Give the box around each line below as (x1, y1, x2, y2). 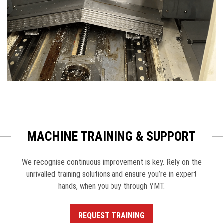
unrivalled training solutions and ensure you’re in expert (26, 169, 197, 179)
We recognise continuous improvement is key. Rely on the (21, 157, 202, 167)
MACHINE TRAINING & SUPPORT (27, 128, 196, 144)
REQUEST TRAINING (78, 210, 145, 220)
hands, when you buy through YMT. (58, 181, 165, 191)
